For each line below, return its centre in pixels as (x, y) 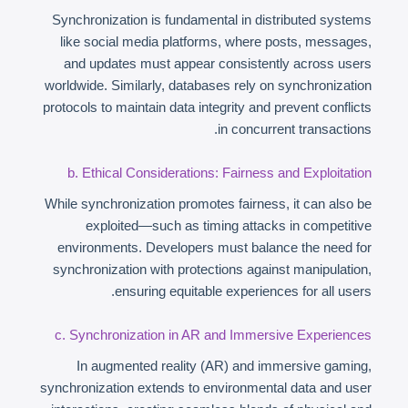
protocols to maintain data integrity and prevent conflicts (207, 107)
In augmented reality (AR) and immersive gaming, (224, 366)
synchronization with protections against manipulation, (212, 269)
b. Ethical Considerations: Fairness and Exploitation (219, 173)
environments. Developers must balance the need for (214, 247)
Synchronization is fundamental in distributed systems (212, 20)
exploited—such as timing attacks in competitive (229, 225)
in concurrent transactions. (295, 129)
